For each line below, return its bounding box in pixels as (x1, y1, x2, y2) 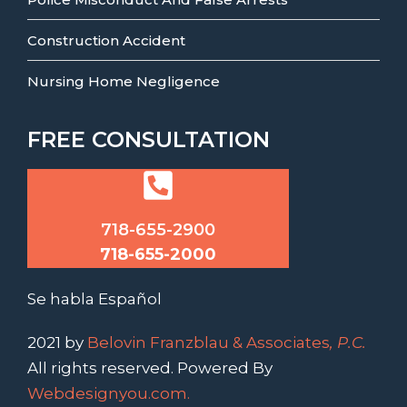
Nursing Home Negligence (27, 73, 220, 90)
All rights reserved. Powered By (27, 359, 273, 377)
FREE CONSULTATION (27, 126, 270, 153)
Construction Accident (27, 32, 185, 49)
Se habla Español (27, 290, 162, 308)
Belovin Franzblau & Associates (87, 333, 330, 352)
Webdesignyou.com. (27, 384, 190, 402)
